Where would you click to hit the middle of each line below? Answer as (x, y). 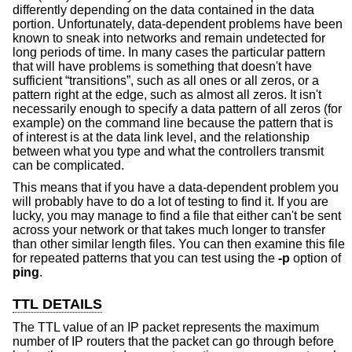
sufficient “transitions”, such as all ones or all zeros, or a (166, 81)
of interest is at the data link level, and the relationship (161, 137)
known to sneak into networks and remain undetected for (169, 38)
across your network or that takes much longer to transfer (169, 229)
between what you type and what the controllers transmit (168, 152)
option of (315, 258)
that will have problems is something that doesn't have (162, 67)
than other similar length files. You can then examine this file (179, 244)
